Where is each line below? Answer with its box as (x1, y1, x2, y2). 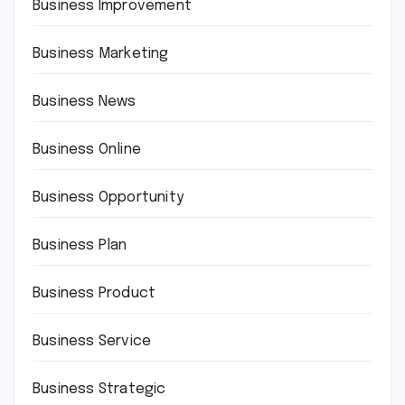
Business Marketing (33, 46, 169, 62)
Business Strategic (33, 381, 166, 398)
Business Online (33, 142, 141, 158)
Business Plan (33, 238, 127, 254)
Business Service (33, 334, 152, 350)
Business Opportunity (33, 190, 184, 206)
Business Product (33, 286, 156, 302)
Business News (33, 94, 137, 110)
